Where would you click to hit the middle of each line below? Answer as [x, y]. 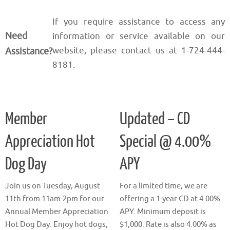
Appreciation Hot [50, 142]
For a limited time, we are [163, 186]
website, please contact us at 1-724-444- [139, 50]
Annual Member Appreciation [57, 212]
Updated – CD [155, 119]
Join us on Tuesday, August [53, 186]
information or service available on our [139, 36]
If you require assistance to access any [139, 22]
